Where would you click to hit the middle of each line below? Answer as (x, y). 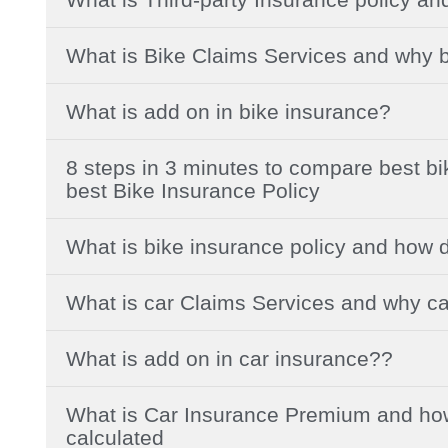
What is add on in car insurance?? (229, 358)
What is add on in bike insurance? (228, 111)
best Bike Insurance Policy (193, 190)
